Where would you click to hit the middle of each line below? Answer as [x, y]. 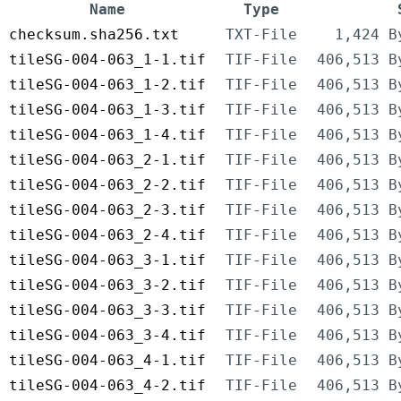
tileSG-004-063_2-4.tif [107, 235]
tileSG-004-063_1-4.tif [107, 135]
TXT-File [261, 35]
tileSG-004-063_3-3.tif [107, 311]
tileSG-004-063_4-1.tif [107, 361]
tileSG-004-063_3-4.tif [107, 336]
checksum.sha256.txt [94, 35]
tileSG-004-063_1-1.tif [107, 60]
